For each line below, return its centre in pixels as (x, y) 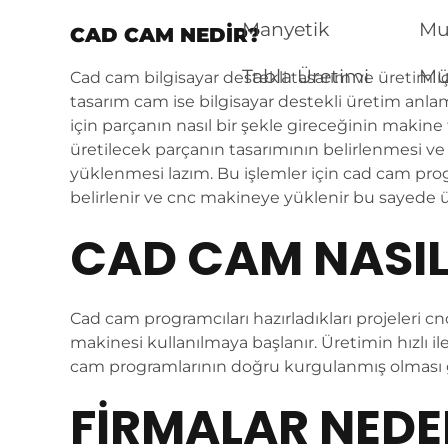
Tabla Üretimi (305, 76)
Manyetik (285, 29)
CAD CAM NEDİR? (165, 35)
